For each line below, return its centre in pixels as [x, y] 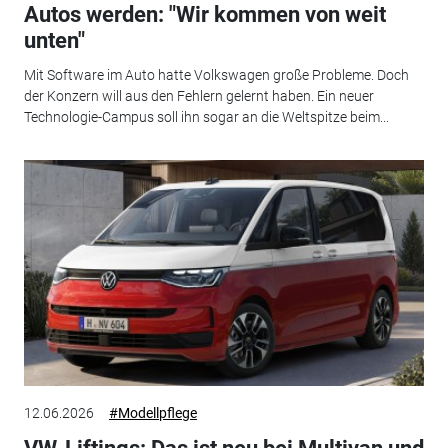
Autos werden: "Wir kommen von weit [204, 15]
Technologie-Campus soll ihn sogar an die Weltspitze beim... [206, 116]
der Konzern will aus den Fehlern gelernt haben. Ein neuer [198, 95]
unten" [54, 41]
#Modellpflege [152, 413]
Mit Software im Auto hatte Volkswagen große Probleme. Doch [216, 74]
